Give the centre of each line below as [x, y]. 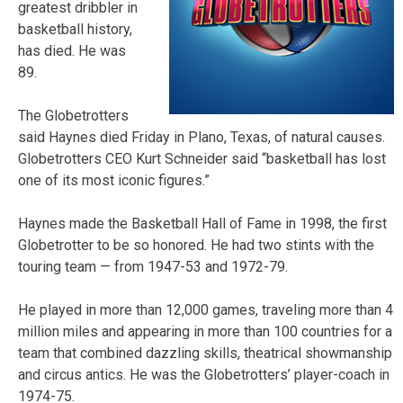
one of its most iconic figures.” [114, 180]
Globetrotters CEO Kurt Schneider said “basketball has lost [202, 158]
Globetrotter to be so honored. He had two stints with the [196, 245]
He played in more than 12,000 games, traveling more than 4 [206, 309]
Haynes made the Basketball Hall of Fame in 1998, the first [202, 223]
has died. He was [72, 50]
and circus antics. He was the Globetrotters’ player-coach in [204, 374]
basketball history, [75, 29]
